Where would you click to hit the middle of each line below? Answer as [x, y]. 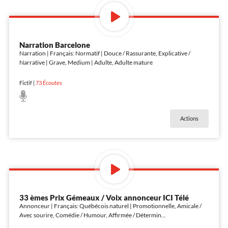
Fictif [25, 83]
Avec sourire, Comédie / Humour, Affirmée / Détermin [90, 215]
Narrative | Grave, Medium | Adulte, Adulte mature [86, 62]
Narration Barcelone [54, 45]
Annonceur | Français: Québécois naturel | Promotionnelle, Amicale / [110, 206]
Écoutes [52, 83]
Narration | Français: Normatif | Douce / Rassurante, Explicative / [105, 53]
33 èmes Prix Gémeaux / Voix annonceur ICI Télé [104, 197]
